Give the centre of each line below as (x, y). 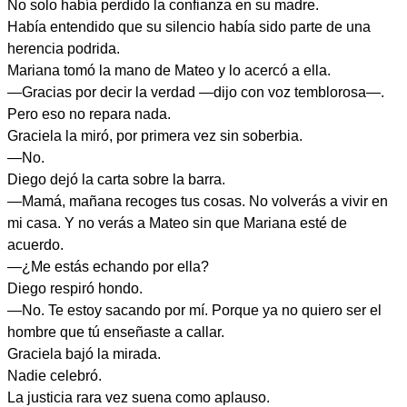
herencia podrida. (64, 49)
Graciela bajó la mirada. (84, 354)
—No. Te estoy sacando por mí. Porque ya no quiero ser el (194, 310)
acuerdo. (35, 245)
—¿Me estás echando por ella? (108, 267)
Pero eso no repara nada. (89, 114)
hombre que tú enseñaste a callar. (116, 332)
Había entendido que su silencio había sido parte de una (189, 27)
